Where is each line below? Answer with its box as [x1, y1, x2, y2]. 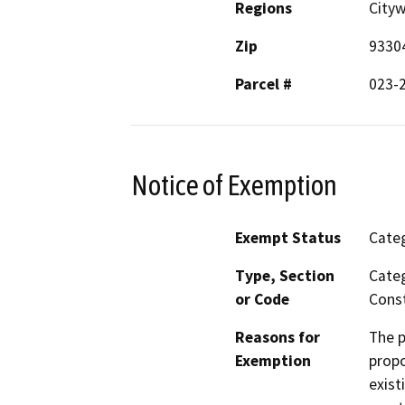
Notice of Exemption [131, 168, 337, 202]
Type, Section [235, 266, 334, 287]
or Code [235, 289, 289, 310]
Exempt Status [235, 228, 341, 249]
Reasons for [235, 327, 320, 348]
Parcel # [235, 73, 292, 94]
